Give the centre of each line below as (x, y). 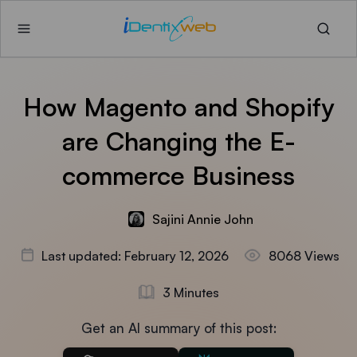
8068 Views (304, 256)
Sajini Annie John (202, 219)
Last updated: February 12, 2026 (135, 256)
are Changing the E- (178, 141)
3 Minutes (190, 292)
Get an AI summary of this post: (178, 328)
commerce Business (178, 175)
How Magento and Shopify (178, 107)
